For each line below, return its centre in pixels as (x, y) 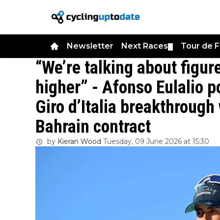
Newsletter (90, 46)
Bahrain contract (93, 127)
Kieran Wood (79, 141)
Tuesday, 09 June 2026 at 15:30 (156, 141)
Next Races (145, 46)
